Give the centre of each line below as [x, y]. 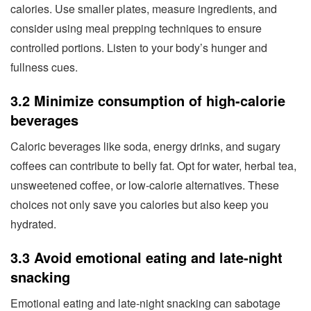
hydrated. [33, 224]
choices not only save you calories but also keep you [140, 204]
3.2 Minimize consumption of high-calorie [148, 100]
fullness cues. [44, 67]
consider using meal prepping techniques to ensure [136, 28]
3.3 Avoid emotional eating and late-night [146, 257]
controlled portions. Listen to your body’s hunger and [139, 47]
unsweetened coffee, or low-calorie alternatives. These [145, 185]
